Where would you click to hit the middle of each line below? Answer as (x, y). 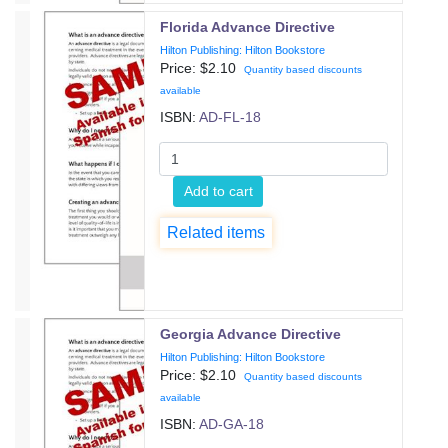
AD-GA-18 (232, 424)
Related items (216, 232)
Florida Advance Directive (248, 27)
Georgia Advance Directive (251, 334)
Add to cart (218, 190)
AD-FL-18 (230, 117)
